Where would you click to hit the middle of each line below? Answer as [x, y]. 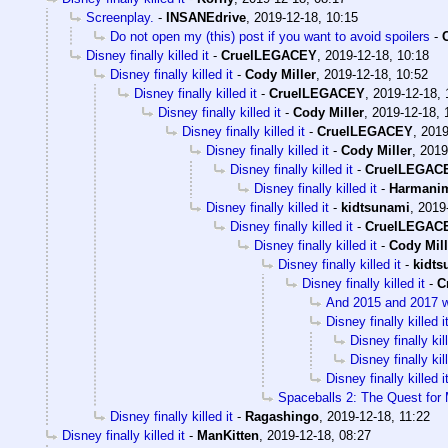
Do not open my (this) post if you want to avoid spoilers [270, 37]
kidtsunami [375, 208]
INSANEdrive [206, 18]
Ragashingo [282, 417]
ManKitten [228, 436]
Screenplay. [120, 18]
